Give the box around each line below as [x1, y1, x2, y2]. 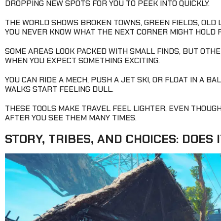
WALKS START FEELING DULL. [5, 84, 113, 95]
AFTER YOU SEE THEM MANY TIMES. [5, 112, 139, 123]
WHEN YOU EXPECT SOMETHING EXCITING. [5, 55, 160, 66]
